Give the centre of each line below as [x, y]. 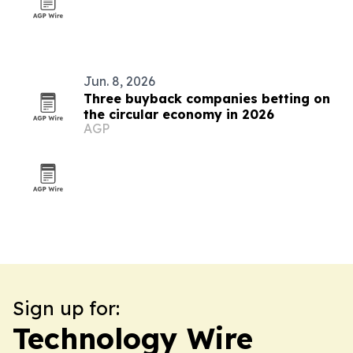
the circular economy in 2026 [179, 114]
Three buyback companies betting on [207, 98]
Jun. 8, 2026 [119, 81]
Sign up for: [66, 308]
